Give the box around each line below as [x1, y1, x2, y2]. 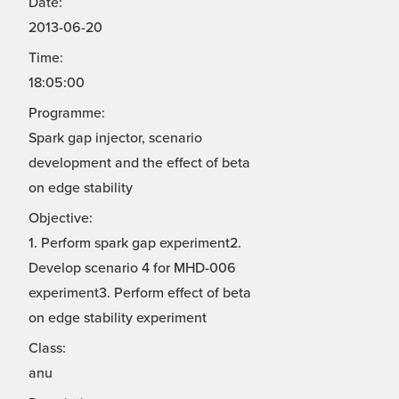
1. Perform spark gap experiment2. [28, 234, 241, 253]
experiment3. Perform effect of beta [28, 284, 251, 303]
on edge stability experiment [28, 309, 207, 328]
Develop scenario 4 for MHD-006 [28, 259, 236, 278]
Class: [28, 339, 66, 358]
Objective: [28, 209, 93, 228]
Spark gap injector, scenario [28, 129, 202, 148]
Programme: [28, 104, 105, 123]
